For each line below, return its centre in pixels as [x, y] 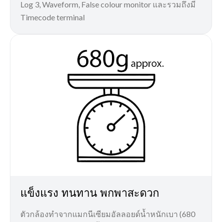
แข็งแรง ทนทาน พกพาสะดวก [90, 193]
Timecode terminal [53, 17]
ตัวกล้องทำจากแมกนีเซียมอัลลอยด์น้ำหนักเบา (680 [108, 214]
